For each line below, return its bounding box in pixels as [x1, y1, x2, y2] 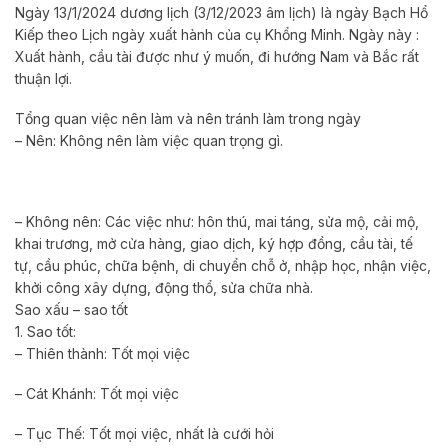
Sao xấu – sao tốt [15, 300, 128, 318]
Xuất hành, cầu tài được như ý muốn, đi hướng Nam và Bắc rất [15, 48, 419, 66]
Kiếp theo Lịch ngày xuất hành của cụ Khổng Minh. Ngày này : [15, 26, 419, 44]
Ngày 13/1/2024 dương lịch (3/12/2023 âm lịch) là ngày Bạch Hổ [15, 4, 428, 22]
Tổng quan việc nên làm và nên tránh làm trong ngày [15, 110, 361, 128]
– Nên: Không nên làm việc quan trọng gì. [15, 132, 283, 150]
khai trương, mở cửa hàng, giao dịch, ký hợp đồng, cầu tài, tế [15, 234, 413, 252]
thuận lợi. [15, 70, 72, 88]
